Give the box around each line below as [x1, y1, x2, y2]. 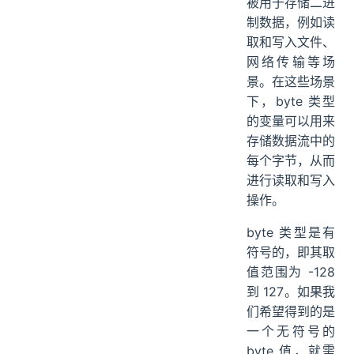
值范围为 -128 [247, 264, 335, 281]
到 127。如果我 [247, 284, 335, 300]
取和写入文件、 [247, 34, 335, 51]
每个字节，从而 [247, 153, 335, 169]
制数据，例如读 [247, 14, 335, 31]
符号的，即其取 [247, 244, 335, 261]
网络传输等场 [247, 54, 335, 70]
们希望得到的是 [247, 303, 335, 320]
